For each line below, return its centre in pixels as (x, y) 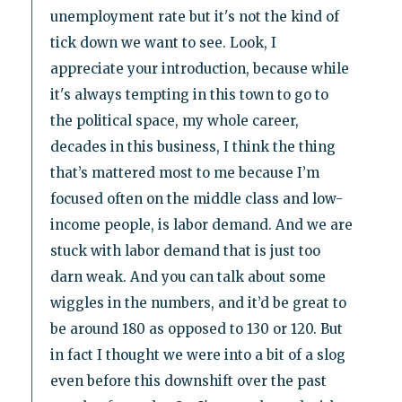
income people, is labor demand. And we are (201, 225)
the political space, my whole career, (174, 121)
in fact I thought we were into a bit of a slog (197, 355)
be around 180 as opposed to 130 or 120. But (196, 329)
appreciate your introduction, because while (199, 69)
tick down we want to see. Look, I (163, 43)
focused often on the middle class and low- (196, 199)
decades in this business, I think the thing (192, 147)
